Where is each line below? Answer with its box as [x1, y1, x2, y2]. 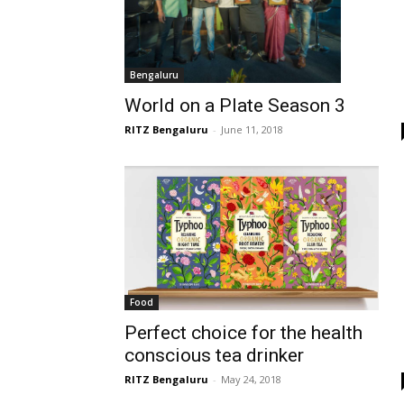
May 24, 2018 [221, 372, 281, 386]
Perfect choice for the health [124, 321, 363, 344]
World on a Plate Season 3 [124, 94, 345, 116]
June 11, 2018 [221, 122, 283, 136]
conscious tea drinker [124, 344, 304, 366]
